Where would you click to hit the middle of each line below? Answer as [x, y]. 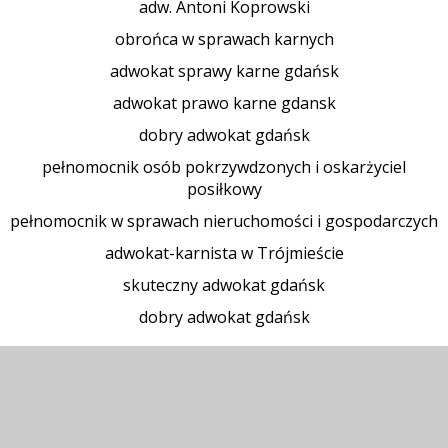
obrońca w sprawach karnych [224, 39]
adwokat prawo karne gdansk [224, 103]
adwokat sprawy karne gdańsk [224, 71]
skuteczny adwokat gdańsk [224, 285]
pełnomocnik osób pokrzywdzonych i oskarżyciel [224, 167]
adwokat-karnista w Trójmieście [224, 253]
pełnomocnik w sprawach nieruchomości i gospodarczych [224, 221]
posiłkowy [224, 189]
